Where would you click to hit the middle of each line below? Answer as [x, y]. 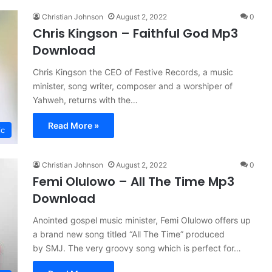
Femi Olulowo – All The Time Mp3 [134, 182]
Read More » [73, 125]
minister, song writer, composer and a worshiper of [133, 86]
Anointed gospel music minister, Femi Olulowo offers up [142, 220]
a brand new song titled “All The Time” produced [129, 234]
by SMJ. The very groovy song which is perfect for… [137, 248]
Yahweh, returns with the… [85, 100]
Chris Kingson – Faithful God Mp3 [135, 33]
